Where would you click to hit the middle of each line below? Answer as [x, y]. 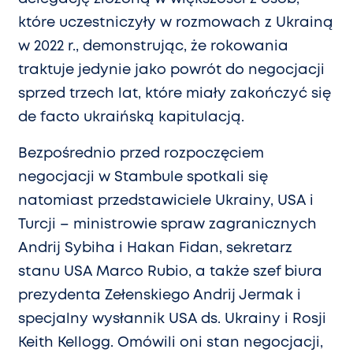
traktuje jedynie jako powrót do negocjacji [171, 71]
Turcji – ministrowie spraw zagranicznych [167, 225]
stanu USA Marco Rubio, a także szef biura [170, 272]
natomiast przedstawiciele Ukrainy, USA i [166, 201]
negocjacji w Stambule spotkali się [143, 178]
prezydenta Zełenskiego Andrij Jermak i [160, 296]
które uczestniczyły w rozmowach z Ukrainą [176, 23]
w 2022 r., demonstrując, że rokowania [153, 47]
